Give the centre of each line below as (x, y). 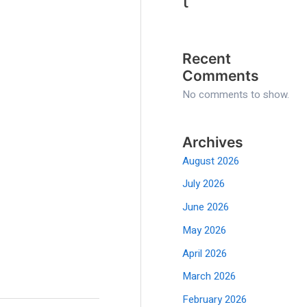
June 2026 (206, 207)
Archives (213, 142)
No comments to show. (236, 94)
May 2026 (205, 230)
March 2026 (209, 277)
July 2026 (204, 184)
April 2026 (205, 253)
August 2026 (211, 161)
